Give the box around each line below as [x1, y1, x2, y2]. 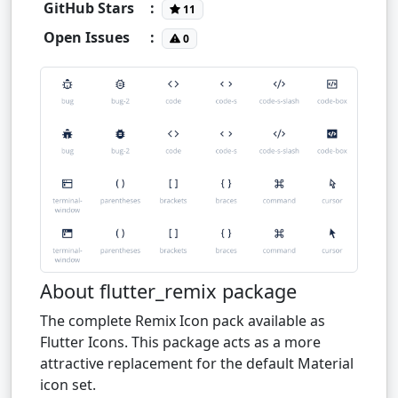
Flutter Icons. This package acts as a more [40, 331, 321, 352]
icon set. [40, 374, 96, 394]
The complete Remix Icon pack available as [40, 310, 325, 330]
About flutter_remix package [40, 277, 297, 304]
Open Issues [44, 27, 130, 47]
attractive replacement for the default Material [40, 353, 354, 373]
